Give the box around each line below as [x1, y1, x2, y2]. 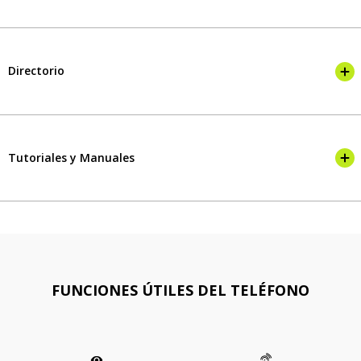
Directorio [8, 62, 64, 78]
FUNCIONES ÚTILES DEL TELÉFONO [52, 280, 309, 301]
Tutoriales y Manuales [8, 149, 135, 165]
